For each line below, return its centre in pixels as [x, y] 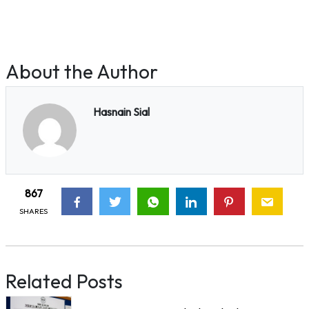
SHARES [33, 211]
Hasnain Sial [121, 112]
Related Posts [64, 281]
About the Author [82, 71]
